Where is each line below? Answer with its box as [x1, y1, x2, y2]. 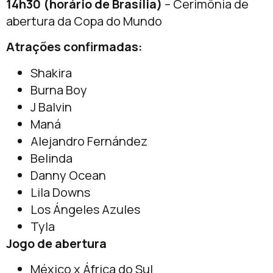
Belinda [30, 149, 73, 166]
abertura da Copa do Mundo [6, 12, 162, 29]
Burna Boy [30, 81, 87, 98]
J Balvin [30, 98, 72, 115]
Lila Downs [30, 183, 90, 200]
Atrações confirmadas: [6, 38, 143, 55]
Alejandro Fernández [30, 132, 147, 149]
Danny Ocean [30, 166, 106, 183]
